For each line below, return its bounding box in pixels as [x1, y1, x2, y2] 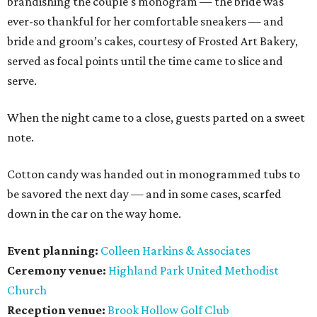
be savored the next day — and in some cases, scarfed [7, 187, 282, 202]
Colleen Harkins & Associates [100, 243, 250, 258]
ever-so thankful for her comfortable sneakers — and [7, 14, 284, 29]
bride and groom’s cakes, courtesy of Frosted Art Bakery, [7, 34, 298, 49]
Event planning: [7, 243, 100, 258]
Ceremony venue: [7, 263, 108, 278]
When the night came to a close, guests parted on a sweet [7, 110, 305, 125]
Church [7, 283, 47, 298]
